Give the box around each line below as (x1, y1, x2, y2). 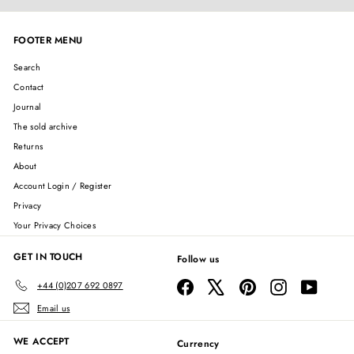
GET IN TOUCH (13, 250, 83, 264)
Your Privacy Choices (13, 219, 96, 232)
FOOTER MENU (13, 33, 83, 47)
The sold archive (13, 120, 77, 133)
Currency (177, 337, 220, 351)
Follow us (177, 252, 220, 266)
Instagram (285, 278, 324, 291)
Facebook (193, 278, 231, 291)
